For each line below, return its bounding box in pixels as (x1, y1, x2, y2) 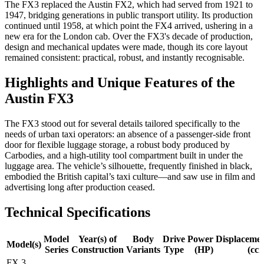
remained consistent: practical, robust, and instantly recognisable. (5, 52, 245, 63)
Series (44, 244, 68, 255)
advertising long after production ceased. (5, 181, 155, 192)
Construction (71, 244, 124, 255)
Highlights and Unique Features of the (5, 74, 235, 90)
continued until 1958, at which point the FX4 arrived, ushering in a (5, 21, 253, 31)
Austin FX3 (5, 90, 74, 106)
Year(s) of (78, 233, 117, 244)
